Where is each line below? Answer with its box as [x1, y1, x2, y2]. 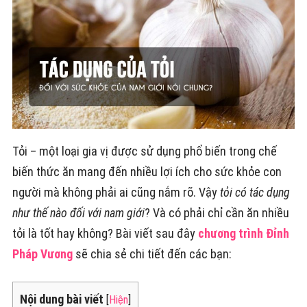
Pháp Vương [12, 247, 73, 262]
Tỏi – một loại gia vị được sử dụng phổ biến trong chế [12, 144, 277, 159]
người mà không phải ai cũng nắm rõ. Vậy [12, 185, 220, 200]
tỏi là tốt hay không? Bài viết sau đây [12, 226, 198, 241]
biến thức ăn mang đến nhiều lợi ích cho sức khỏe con [12, 164, 282, 180]
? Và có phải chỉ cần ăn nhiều [144, 206, 289, 221]
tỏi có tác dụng [219, 185, 290, 200]
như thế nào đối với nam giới [12, 206, 145, 221]
